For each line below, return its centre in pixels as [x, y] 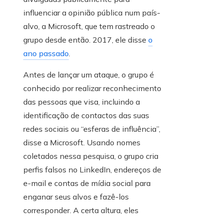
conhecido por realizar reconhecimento [92, 88]
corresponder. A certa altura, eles [81, 210]
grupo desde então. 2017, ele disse [86, 40]
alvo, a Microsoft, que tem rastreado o [89, 26]
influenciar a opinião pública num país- [92, 13]
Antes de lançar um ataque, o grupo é [89, 75]
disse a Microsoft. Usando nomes [82, 143]
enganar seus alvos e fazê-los [76, 197]
